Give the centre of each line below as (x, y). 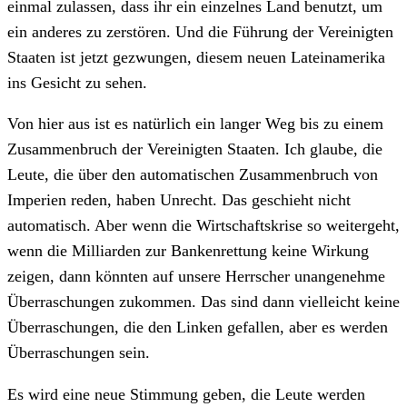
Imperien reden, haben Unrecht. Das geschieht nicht (179, 200)
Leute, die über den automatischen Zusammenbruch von (193, 175)
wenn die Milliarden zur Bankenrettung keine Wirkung (188, 251)
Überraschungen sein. (79, 353)
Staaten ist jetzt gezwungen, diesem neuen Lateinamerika (196, 57)
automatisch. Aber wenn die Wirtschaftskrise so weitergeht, (203, 226)
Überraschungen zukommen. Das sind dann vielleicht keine (203, 302)
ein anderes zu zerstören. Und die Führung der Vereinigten (200, 31)
